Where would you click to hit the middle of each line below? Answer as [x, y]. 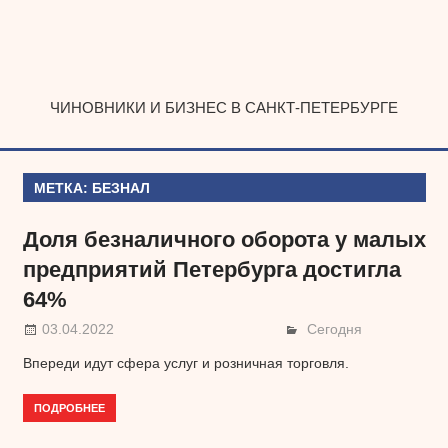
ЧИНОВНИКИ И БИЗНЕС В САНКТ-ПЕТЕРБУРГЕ [224, 107]
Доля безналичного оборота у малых [224, 239]
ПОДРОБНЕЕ [69, 407]
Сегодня [335, 329]
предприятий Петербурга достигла [211, 269]
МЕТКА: [62, 187]
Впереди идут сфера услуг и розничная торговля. [185, 363]
